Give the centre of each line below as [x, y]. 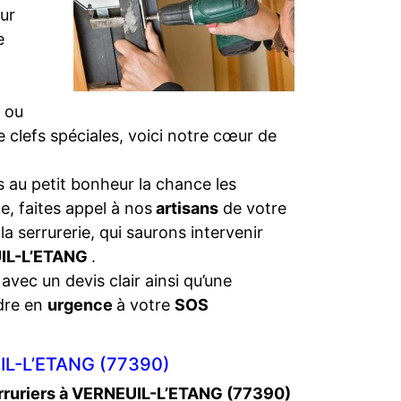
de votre [252, 208]
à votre [145, 305]
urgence [82, 305]
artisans [185, 208]
